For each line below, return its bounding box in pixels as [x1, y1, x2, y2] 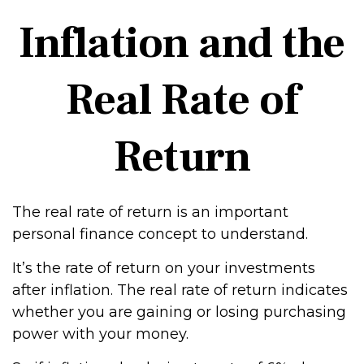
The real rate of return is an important [12, 203, 288, 221]
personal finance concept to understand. [12, 225, 308, 243]
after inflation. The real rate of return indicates [12, 281, 348, 299]
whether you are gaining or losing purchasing [12, 303, 346, 321]
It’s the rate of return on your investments [12, 259, 315, 277]
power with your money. [12, 325, 188, 343]
